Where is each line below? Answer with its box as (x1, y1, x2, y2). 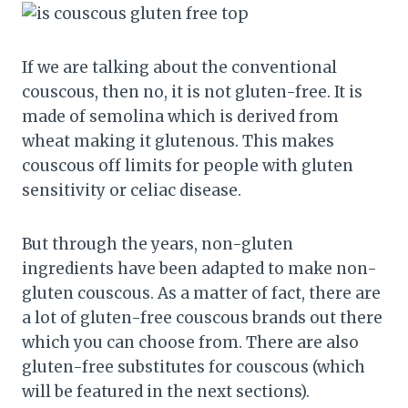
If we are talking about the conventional (22, 57, 337, 78)
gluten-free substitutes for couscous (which (22, 357, 365, 378)
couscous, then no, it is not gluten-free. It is (22, 82, 362, 103)
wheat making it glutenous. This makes (22, 131, 334, 152)
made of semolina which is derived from (22, 107, 339, 127)
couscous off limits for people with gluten (22, 156, 353, 177)
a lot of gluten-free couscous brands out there (22, 308, 382, 329)
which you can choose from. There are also (22, 332, 359, 353)
